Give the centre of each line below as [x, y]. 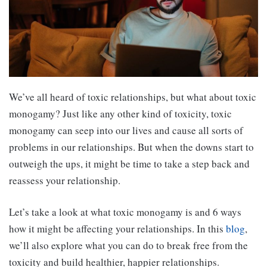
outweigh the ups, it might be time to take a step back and [129, 164]
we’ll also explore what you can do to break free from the [128, 246]
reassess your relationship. [65, 181]
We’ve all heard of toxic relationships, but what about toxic [133, 97]
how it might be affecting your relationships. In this [117, 229]
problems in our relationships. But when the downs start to [131, 147]
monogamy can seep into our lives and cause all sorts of [126, 131]
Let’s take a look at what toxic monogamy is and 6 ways [125, 212]
